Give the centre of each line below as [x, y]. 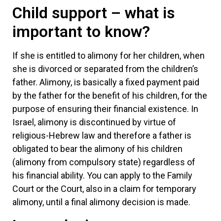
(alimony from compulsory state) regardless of [104, 162]
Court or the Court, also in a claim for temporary [104, 189]
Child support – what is [93, 13]
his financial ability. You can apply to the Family [102, 176]
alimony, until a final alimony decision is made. [101, 202]
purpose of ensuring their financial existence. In [105, 109]
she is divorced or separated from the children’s [105, 69]
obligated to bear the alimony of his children [97, 149]
